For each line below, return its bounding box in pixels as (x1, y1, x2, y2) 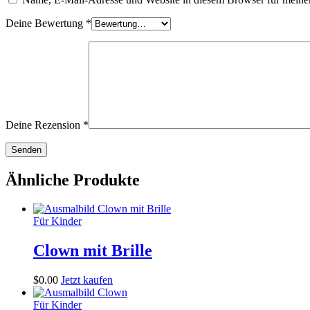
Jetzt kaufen (61, 274, 113, 286)
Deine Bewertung (6, 17, 86, 29)
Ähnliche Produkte (6, 170, 140, 189)
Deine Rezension (6, 118, 83, 131)
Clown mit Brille (33, 241, 152, 260)
